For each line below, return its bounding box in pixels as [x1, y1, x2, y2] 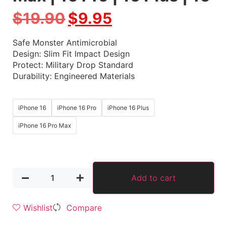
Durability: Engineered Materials [13, 70, 135, 81]
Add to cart [131, 172, 176, 183]
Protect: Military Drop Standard [13, 59, 133, 70]
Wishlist [23, 202, 53, 213]
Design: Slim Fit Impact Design [13, 48, 130, 59]
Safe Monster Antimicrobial [13, 37, 117, 48]
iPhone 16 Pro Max [18, 122, 71, 130]
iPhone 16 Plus [107, 104, 149, 112]
